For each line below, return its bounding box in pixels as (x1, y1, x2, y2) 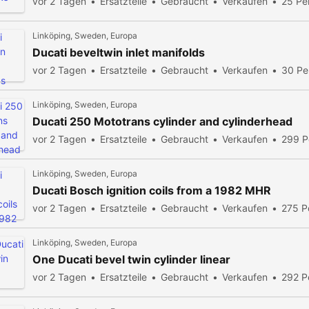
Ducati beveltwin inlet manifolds (32, 46, 205, 59)
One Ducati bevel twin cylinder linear (32, 252, 230, 266)
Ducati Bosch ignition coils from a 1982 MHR (32, 183, 271, 197)
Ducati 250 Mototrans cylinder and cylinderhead (32, 114, 292, 128)
